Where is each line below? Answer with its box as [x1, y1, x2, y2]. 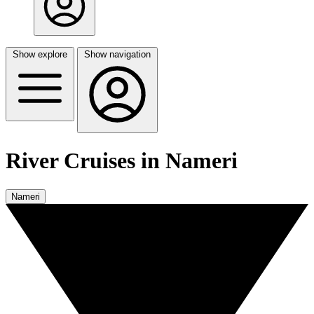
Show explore [13, 49, 67, 60]
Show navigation [84, 49, 151, 60]
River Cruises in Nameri [6, 148, 238, 174]
